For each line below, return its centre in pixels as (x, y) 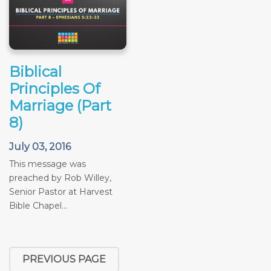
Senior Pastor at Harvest (61, 191)
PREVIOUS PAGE (64, 260)
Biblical (35, 71)
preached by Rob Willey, (60, 178)
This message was (47, 164)
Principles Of (55, 88)
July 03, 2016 (40, 146)
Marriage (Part (60, 105)
